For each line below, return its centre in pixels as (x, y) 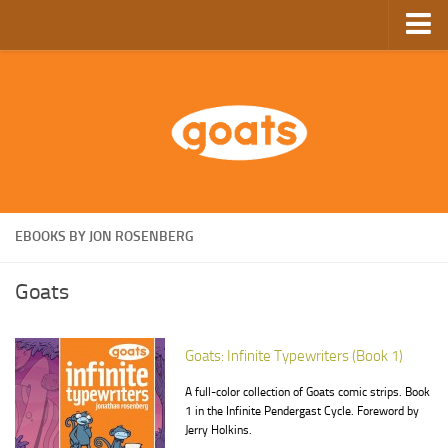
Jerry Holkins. (218, 430)
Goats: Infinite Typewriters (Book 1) (294, 356)
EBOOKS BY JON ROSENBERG (104, 236)
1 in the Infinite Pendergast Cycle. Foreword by (302, 411)
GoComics (52, 217)
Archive (44, 180)
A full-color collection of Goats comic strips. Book (307, 392)
